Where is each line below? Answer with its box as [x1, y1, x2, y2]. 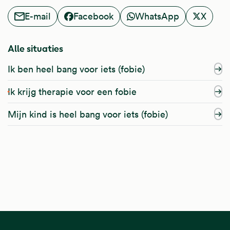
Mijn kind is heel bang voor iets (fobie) [8, 108, 168, 120]
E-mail [25, 10, 51, 23]
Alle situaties [8, 42, 63, 54]
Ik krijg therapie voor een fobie [8, 85, 137, 98]
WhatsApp [135, 10, 179, 23]
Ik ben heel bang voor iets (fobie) [8, 63, 145, 75]
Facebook [73, 10, 113, 23]
